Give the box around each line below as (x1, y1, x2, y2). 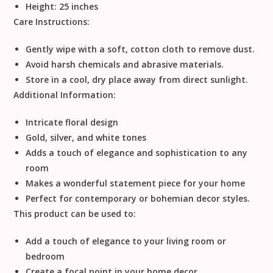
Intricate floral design (26, 116, 119, 129)
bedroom (26, 250, 65, 263)
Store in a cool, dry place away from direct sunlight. (26, 74, 249, 86)
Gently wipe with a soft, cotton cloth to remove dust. (26, 43, 255, 55)
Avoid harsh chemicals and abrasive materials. (26, 58, 224, 71)
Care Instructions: (13, 16, 90, 28)
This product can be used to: (13, 208, 136, 220)
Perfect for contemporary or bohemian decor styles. (26, 193, 250, 205)
